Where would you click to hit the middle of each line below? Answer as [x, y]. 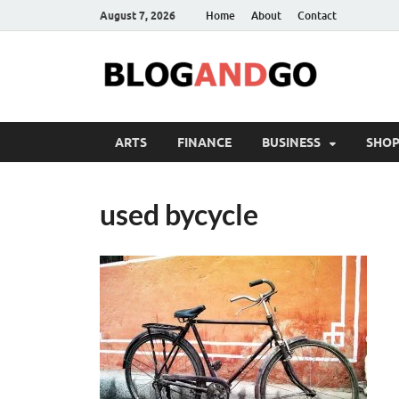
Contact [317, 15]
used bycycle [179, 214]
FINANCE [204, 142]
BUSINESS [291, 142]
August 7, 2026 [138, 15]
